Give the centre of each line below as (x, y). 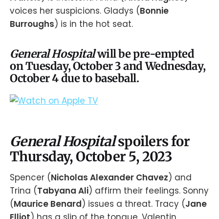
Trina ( (23, 190)
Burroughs (32, 24)
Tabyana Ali (63, 190)
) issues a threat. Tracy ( (133, 204)
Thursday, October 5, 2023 (91, 157)
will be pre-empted (146, 54)
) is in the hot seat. (94, 24)
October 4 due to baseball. (75, 78)
